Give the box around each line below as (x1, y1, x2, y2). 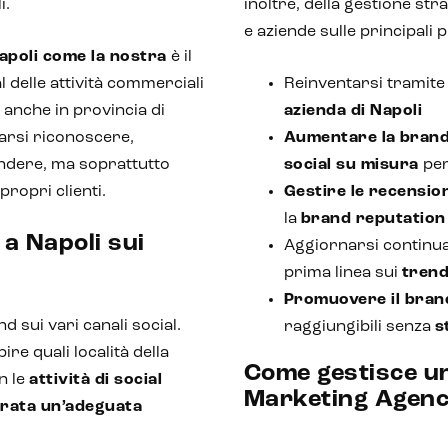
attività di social (29, 372, 162, 388)
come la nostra (42, 49, 167, 65)
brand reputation (300, 211, 446, 227)
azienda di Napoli (283, 103, 423, 119)
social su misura (283, 157, 419, 173)
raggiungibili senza (283, 319, 435, 335)
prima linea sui (283, 265, 402, 281)
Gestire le (283, 184, 365, 200)
